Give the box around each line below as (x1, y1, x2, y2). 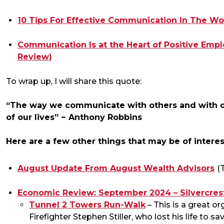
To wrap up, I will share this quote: (6, 76, 141, 86)
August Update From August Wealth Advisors (17, 163, 214, 173)
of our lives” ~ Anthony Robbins (6, 112, 142, 122)
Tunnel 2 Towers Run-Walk (29, 200, 145, 210)
